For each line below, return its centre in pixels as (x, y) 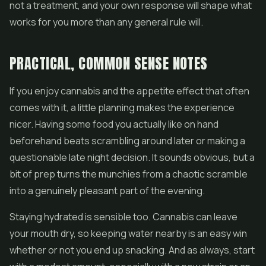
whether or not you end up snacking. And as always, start (132, 250)
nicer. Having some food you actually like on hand (114, 124)
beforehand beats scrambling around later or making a (127, 141)
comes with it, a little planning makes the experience (122, 107)
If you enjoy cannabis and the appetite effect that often (129, 91)
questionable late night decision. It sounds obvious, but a (132, 157)
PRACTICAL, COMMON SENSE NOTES (109, 64)
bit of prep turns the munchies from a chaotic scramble (129, 174)
